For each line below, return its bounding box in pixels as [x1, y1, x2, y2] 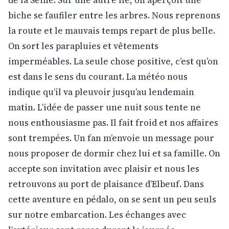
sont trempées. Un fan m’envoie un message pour [8, 131, 214, 144]
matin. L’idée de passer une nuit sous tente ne [8, 101, 201, 113]
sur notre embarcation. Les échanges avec [8, 208, 186, 221]
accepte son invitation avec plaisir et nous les [8, 162, 199, 175]
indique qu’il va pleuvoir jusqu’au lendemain [8, 85, 194, 98]
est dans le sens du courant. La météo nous [8, 70, 188, 83]
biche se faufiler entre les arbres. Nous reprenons [8, 9, 220, 21]
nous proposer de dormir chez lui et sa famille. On [8, 147, 220, 159]
